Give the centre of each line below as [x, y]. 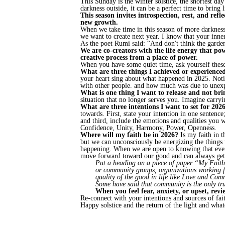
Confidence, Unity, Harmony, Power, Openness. [149, 128]
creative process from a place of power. [139, 58]
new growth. [99, 22]
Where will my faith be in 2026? [130, 135]
